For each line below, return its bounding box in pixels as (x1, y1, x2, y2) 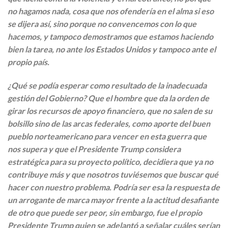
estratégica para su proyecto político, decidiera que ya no (8, 156, 213, 166)
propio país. (8, 56, 49, 67)
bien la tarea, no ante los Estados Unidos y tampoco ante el (8, 44, 216, 54)
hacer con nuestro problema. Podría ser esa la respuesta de (8, 182, 220, 192)
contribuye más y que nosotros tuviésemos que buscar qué (8, 169, 218, 179)
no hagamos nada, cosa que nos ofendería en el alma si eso (8, 6, 214, 16)
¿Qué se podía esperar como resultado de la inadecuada (8, 80, 207, 90)
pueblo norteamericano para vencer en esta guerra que (8, 131, 207, 141)
